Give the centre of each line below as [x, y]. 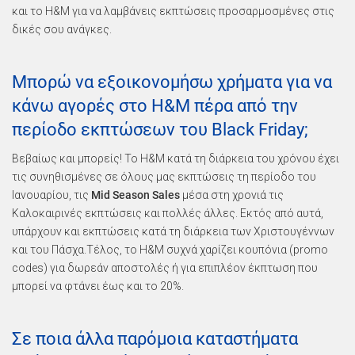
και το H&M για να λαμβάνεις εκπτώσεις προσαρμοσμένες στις [173, 11]
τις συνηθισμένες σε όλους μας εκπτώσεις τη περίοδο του [164, 177]
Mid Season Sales [136, 195]
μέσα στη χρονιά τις [232, 195]
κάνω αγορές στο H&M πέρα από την [155, 106]
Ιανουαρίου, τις [52, 195]
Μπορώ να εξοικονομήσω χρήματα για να [172, 82]
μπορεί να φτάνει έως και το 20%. [98, 286]
